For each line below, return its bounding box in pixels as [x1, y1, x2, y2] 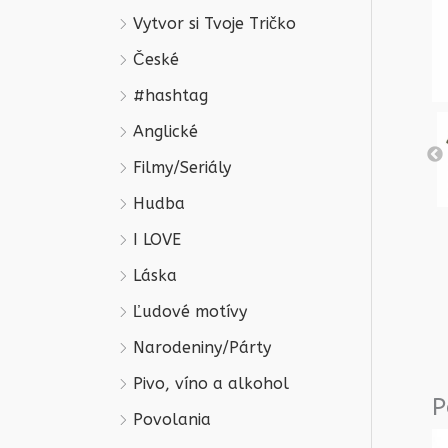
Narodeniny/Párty [133, 337, 271, 357]
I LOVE [133, 229, 181, 249]
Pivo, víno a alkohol [133, 373, 289, 393]
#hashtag [133, 85, 208, 105]
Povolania [133, 409, 211, 429]
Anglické [133, 121, 198, 141]
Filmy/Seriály [133, 157, 231, 177]
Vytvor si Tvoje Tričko [133, 13, 296, 33]
